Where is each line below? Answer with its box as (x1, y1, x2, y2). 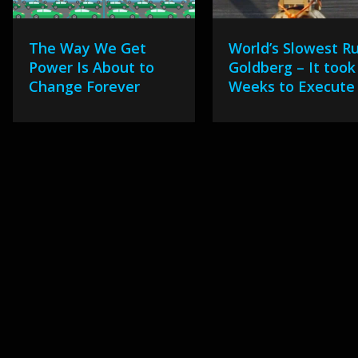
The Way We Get (28, 38, 146, 58)
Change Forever (28, 77, 140, 96)
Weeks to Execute (229, 77, 356, 96)
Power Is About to (28, 58, 154, 77)
